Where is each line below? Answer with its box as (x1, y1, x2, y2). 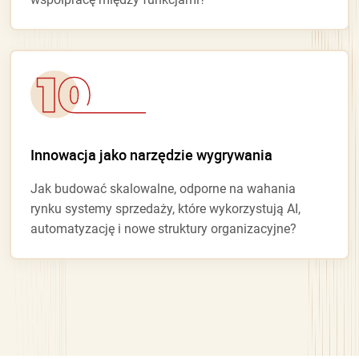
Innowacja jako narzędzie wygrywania (30, 145, 272, 165)
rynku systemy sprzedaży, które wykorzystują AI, (30, 201, 301, 217)
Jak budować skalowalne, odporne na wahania (30, 181, 296, 197)
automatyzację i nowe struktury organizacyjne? (30, 221, 296, 237)
